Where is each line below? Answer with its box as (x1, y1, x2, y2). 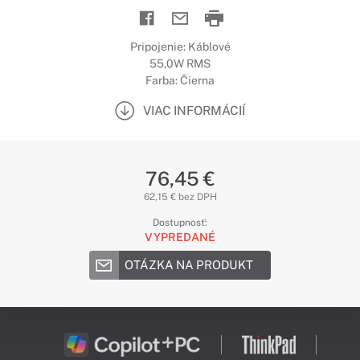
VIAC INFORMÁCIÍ (143, 103, 245, 117)
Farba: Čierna (145, 74, 215, 87)
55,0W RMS (149, 57, 211, 70)
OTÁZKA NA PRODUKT (125, 258, 253, 272)
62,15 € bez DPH (143, 191, 217, 202)
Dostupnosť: (153, 217, 207, 228)
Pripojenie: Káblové (129, 40, 231, 53)
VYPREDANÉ (145, 231, 215, 243)
